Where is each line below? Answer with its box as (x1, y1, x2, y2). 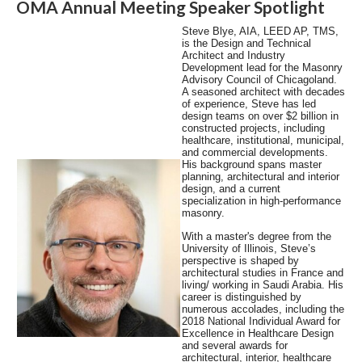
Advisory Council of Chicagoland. (182, 74, 337, 86)
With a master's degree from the (182, 230, 331, 243)
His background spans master (182, 158, 322, 171)
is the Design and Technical (182, 37, 311, 50)
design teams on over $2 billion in (182, 110, 339, 123)
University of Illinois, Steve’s (182, 242, 316, 255)
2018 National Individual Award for (182, 315, 340, 328)
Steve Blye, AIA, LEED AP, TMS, (182, 25, 339, 38)
